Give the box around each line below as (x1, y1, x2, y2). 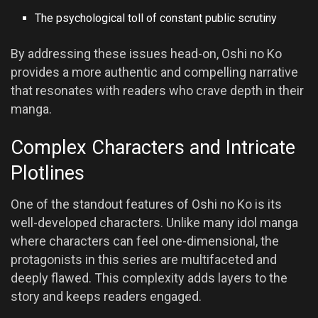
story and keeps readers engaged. (11, 289, 202, 305)
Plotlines (11, 161, 84, 185)
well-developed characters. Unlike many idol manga (11, 215, 298, 231)
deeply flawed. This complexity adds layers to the (11, 270, 287, 286)
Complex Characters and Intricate (11, 136, 295, 159)
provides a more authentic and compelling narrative (11, 65, 298, 80)
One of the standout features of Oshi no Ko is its (11, 197, 282, 212)
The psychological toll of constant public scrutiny (35, 11, 278, 26)
